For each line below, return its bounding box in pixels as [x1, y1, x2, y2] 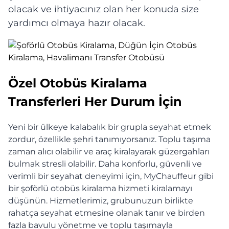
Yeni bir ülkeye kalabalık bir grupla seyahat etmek [8, 122, 211, 132]
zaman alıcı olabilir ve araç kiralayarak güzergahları [8, 146, 210, 156]
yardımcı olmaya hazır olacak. [8, 17, 145, 29]
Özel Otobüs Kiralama [8, 75, 147, 90]
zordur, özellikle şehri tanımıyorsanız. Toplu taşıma [8, 134, 211, 144]
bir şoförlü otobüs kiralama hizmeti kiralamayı [8, 183, 192, 193]
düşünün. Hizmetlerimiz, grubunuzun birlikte [8, 195, 193, 205]
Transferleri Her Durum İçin [8, 94, 182, 109]
